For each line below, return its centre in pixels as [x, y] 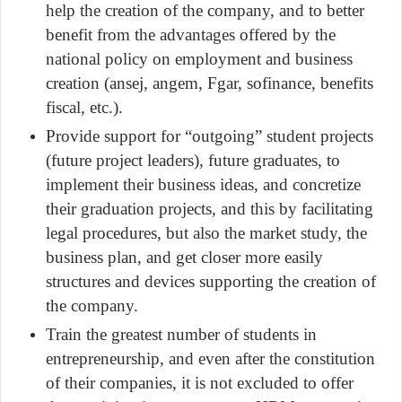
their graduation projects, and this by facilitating [210, 208]
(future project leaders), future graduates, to [193, 160]
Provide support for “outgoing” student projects [210, 135]
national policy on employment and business [199, 58]
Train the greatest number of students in [181, 334]
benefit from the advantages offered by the [191, 34]
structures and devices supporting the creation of [211, 281]
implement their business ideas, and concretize [203, 184]
